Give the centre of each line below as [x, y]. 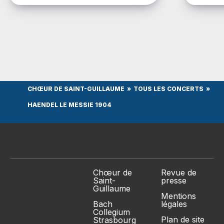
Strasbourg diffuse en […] [57, 9]
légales [174, 204]
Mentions [178, 196]
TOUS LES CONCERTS [168, 89]
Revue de [179, 172]
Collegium [111, 212]
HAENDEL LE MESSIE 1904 [69, 105]
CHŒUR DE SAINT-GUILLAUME [76, 89]
